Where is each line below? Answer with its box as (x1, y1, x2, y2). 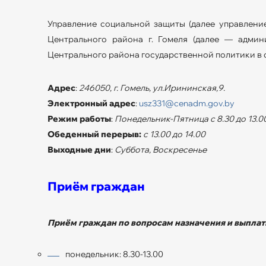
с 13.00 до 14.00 (143, 128, 205, 140)
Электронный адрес (47, 97, 135, 109)
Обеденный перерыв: (47, 128, 141, 140)
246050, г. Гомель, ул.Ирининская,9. (79, 82, 225, 93)
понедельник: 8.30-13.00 (65, 248, 163, 259)
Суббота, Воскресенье (115, 144, 207, 155)
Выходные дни (47, 144, 111, 155)
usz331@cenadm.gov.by (139, 97, 235, 109)
